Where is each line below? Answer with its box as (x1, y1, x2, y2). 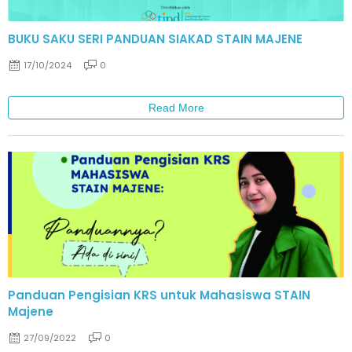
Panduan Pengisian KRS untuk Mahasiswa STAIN (8, 286, 310, 303)
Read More (148, 101, 204, 114)
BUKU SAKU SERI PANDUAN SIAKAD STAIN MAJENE (8, 31, 302, 48)
